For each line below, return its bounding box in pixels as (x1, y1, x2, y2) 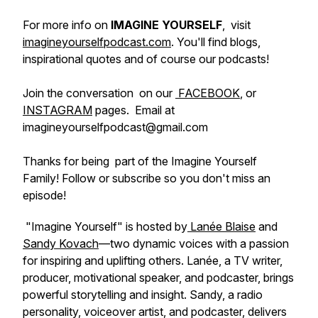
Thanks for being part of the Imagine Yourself (23, 154, 257, 168)
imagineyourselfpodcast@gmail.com (23, 120, 211, 134)
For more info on (23, 18, 111, 32)
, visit (222, 18, 251, 32)
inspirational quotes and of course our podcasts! (23, 52, 269, 66)
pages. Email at (92, 103, 175, 117)
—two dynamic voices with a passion (99, 236, 289, 251)
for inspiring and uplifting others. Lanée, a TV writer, (23, 253, 283, 268)
